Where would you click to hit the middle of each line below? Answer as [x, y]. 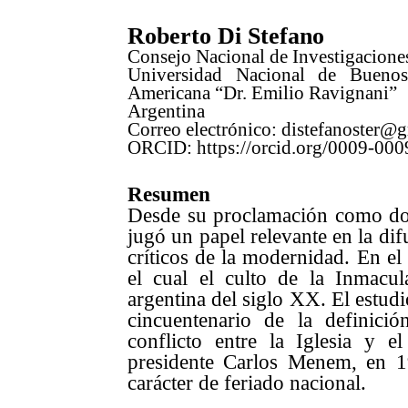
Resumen [169, 194]
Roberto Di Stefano [226, 36]
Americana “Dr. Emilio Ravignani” [262, 93]
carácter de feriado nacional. [247, 382]
